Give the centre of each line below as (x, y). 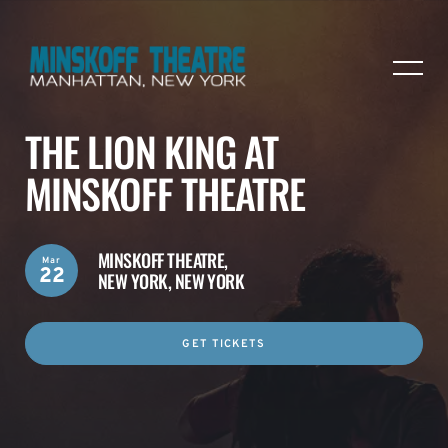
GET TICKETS (224, 344)
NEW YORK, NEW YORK (171, 280)
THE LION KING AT (151, 151)
